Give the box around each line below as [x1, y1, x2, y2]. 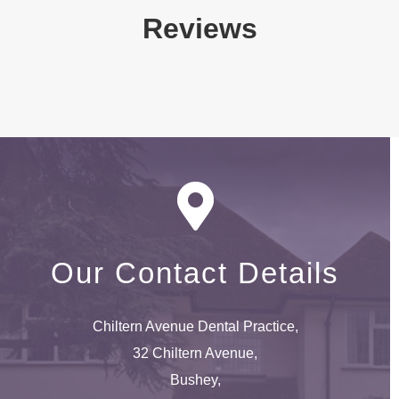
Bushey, [169, 372, 221, 388]
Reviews [142, 12, 257, 45]
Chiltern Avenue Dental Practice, [92, 319, 298, 335]
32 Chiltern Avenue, [133, 346, 257, 362]
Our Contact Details [51, 256, 339, 290]
